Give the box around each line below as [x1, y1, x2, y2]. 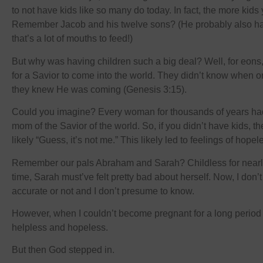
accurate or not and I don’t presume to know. [12, 186, 197, 196]
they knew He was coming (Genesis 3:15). [12, 84, 187, 95]
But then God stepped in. [12, 245, 114, 255]
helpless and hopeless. [12, 222, 108, 232]
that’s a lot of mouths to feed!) [12, 33, 133, 44]
